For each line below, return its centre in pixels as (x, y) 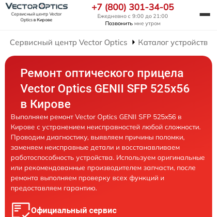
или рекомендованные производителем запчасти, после (103, 168)
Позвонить (119, 23)
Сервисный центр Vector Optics (69, 42)
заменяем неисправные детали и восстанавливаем (95, 147)
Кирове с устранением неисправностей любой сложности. (106, 127)
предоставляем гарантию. (54, 188)
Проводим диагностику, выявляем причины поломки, (98, 137)
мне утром (147, 23)
